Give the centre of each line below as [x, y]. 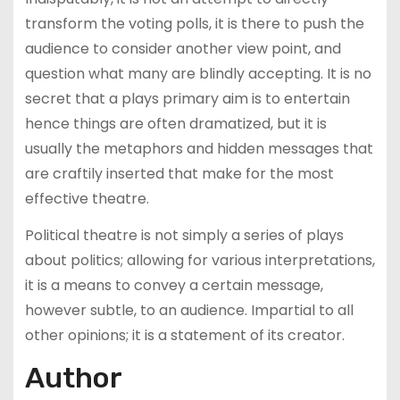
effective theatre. [87, 198]
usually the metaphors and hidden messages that [199, 148]
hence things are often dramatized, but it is [175, 123]
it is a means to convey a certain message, [174, 285]
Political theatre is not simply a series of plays [184, 235]
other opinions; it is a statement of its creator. [184, 335]
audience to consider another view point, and [183, 48]
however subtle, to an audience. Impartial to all [189, 310]
